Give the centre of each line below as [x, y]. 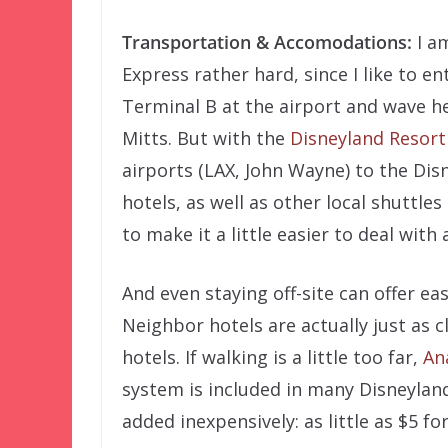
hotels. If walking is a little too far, [272, 357]
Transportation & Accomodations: [267, 42]
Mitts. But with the [206, 138]
